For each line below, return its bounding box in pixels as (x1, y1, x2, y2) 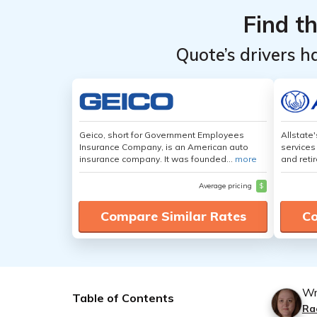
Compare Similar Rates (100, 208, 246, 224)
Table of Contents (72, 291, 174, 305)
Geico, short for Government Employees (79, 129, 244, 140)
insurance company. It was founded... (79, 154, 235, 164)
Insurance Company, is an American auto (79, 142, 248, 152)
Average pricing (199, 181, 254, 190)
